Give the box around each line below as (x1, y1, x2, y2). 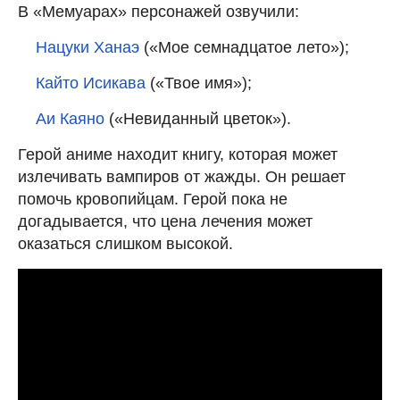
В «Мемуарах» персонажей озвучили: (18, 3, 299, 21)
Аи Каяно (36, 110, 104, 128)
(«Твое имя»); (146, 74, 252, 92)
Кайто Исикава (36, 74, 146, 92)
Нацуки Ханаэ (36, 38, 139, 56)
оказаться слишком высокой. (18, 235, 233, 253)
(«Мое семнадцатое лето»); (139, 38, 349, 56)
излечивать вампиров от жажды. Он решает (18, 168, 346, 186)
